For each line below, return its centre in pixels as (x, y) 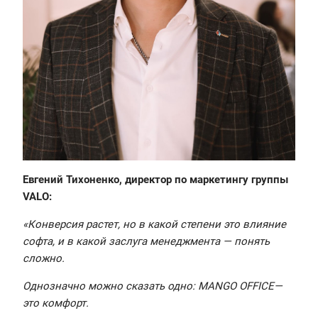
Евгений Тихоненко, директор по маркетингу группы (155, 180)
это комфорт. (57, 303)
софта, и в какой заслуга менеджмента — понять (146, 242)
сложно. (45, 259)
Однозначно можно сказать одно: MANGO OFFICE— (153, 286)
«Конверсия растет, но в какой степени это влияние (154, 225)
